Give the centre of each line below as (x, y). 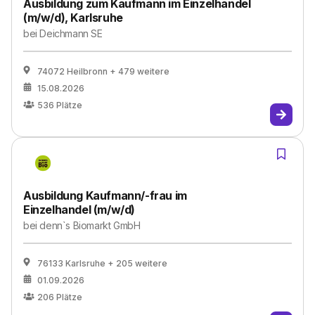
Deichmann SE (71, 33)
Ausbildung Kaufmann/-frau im (105, 195)
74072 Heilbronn (72, 71)
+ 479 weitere (140, 71)
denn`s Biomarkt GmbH (90, 225)
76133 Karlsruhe (71, 263)
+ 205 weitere (137, 263)
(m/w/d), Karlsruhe (73, 18)
